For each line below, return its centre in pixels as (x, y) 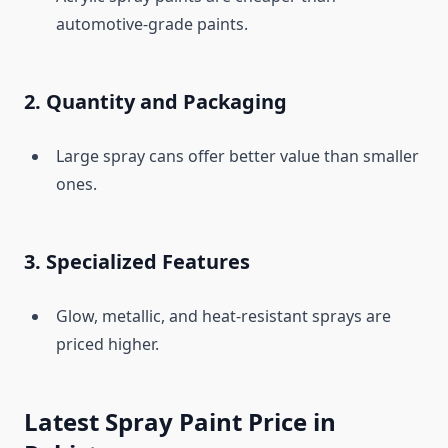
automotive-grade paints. (152, 24)
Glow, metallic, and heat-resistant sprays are (223, 316)
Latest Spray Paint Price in (180, 422)
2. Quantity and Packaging (155, 102)
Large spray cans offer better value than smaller (237, 156)
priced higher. (107, 344)
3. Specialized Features (137, 262)
